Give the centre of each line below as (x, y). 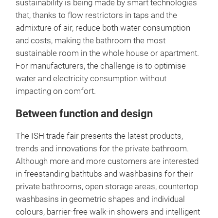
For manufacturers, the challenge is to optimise (101, 66)
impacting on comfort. (56, 91)
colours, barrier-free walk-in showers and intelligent (108, 212)
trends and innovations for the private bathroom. (102, 148)
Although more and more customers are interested (107, 161)
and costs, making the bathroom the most (91, 40)
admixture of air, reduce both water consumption (103, 28)
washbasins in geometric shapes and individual (100, 199)
